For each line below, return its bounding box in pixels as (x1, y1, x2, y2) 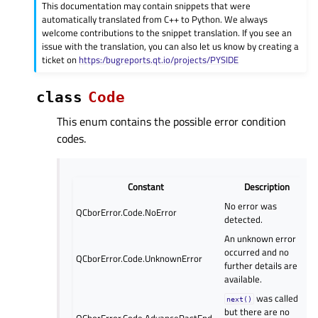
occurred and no (224, 244, 290, 259)
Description (243, 179, 290, 194)
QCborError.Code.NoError (76, 204, 177, 219)
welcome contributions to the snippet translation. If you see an (42, 25, 292, 40)
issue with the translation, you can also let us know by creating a (42, 38, 300, 53)
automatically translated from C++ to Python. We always (42, 11, 268, 26)
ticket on (42, 52, 79, 67)
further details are (224, 258, 298, 273)
